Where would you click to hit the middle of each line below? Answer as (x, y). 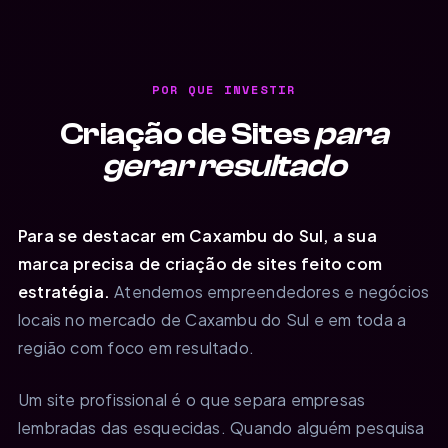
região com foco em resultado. (136, 347)
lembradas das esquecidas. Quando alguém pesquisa (221, 427)
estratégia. (64, 291)
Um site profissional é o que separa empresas (192, 399)
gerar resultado (224, 165)
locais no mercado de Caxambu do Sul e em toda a (212, 319)
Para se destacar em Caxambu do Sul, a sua (197, 235)
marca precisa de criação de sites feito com (200, 263)
